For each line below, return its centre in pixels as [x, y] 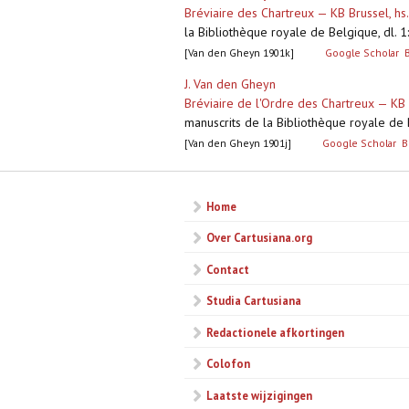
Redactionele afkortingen [275, 332]
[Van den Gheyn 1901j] [238, 143]
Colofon [228, 364]
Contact [228, 269]
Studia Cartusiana [254, 301]
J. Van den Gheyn [230, 84]
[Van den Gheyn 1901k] [239, 53]
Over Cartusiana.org [259, 238]
